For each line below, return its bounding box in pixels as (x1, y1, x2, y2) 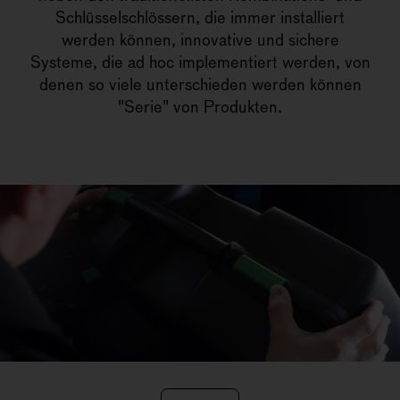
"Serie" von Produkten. (118, 96, 282, 116)
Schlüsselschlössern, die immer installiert (55, 7, 345, 27)
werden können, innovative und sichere (61, 29, 339, 49)
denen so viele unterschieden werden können (38, 74, 362, 94)
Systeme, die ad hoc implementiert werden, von (29, 52, 371, 71)
